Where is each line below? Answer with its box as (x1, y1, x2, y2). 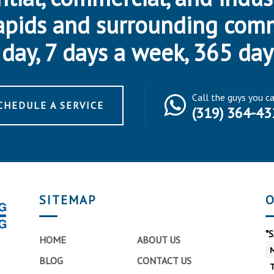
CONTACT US (137, 254, 191, 267)
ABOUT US (137, 233, 180, 246)
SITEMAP (39, 191, 96, 208)
